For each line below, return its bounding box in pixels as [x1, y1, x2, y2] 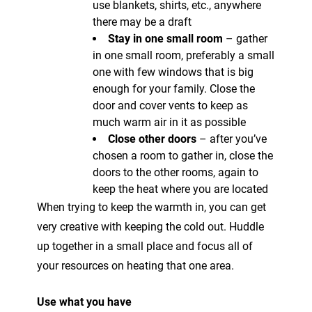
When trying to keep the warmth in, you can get [37, 200, 266, 214]
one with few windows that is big [93, 65, 253, 79]
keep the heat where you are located [93, 182, 268, 196]
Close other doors [108, 132, 196, 146]
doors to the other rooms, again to [93, 165, 258, 179]
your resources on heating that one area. [37, 258, 234, 272]
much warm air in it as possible [93, 115, 246, 129]
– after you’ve [196, 132, 267, 146]
